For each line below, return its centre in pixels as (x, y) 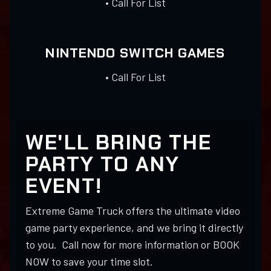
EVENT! (64, 186)
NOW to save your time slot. (89, 262)
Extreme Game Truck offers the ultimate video (133, 211)
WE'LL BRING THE (119, 142)
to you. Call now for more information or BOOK (132, 245)
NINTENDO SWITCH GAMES (135, 53)
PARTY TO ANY (103, 164)
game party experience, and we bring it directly (134, 228)
